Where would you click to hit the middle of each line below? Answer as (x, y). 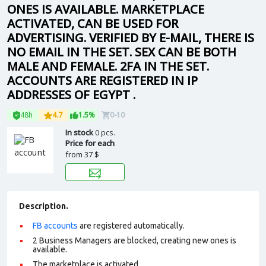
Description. (44, 206)
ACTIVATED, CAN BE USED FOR (93, 23)
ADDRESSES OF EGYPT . (71, 95)
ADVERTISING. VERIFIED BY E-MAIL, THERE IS (131, 38)
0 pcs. (105, 132)
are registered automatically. (131, 226)
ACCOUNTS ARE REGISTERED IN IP (102, 80)
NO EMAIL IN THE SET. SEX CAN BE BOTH (122, 52)
